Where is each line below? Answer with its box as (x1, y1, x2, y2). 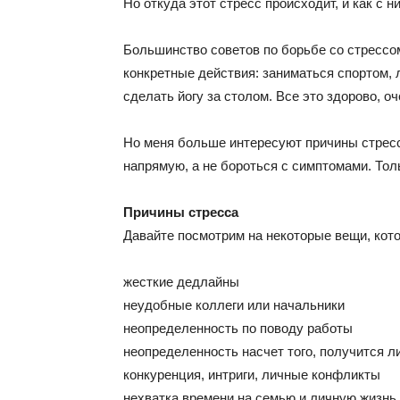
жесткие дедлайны (123, 274, 239, 289)
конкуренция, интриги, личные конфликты (123, 367, 380, 382)
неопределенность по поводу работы (123, 321, 353, 336)
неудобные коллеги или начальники (123, 297, 345, 312)
